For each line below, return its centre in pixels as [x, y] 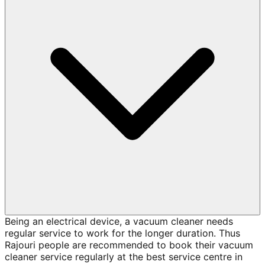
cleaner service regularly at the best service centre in [124, 257]
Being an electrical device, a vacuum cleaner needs [119, 222]
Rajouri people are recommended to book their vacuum [129, 245]
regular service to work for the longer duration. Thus [122, 233]
